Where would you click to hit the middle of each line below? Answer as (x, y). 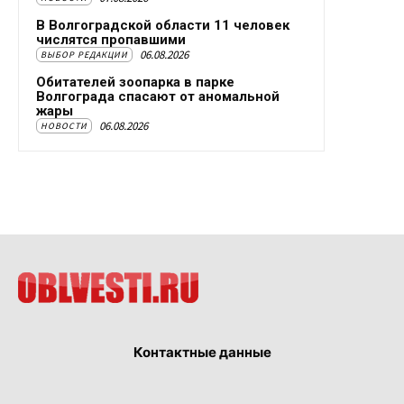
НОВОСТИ (64, 126)
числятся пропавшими (111, 40)
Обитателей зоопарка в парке (135, 83)
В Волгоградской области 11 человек (163, 26)
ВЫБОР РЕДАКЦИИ (84, 55)
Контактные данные (202, 353)
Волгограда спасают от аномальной (158, 97)
